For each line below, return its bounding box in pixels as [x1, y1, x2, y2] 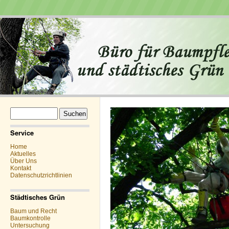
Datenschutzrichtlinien [10, 172, 72, 179]
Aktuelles [10, 150, 36, 157]
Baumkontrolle [10, 215, 51, 222]
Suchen [10, 107, 31, 114]
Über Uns [10, 157, 37, 165]
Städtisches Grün [10, 192, 65, 202]
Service [10, 128, 34, 138]
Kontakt [10, 165, 31, 172]
